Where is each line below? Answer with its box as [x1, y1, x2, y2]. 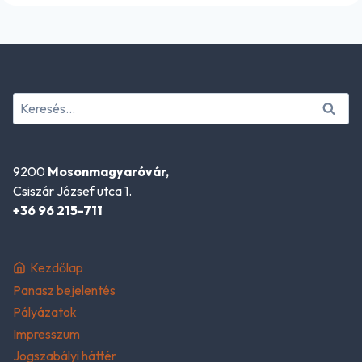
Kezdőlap [29, 259, 83, 276]
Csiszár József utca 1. [13, 182, 132, 199]
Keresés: [12, 94, 60, 111]
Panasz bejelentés [13, 281, 116, 298]
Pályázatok [13, 303, 77, 320]
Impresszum [13, 326, 80, 343]
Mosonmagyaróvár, [48, 162, 169, 179]
